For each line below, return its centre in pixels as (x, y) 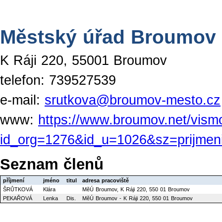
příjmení (14, 180)
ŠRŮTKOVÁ (18, 189)
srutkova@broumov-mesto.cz (133, 100)
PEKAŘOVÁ (18, 198)
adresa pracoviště (106, 180)
